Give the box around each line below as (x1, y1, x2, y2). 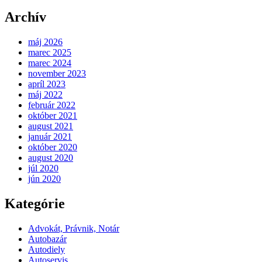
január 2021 (28, 132, 72, 142)
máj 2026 (28, 37, 63, 47)
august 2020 (28, 153, 73, 163)
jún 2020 (28, 174, 61, 184)
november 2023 (28, 68, 86, 79)
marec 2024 (28, 58, 71, 68)
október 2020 (28, 142, 77, 153)
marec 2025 (28, 47, 71, 58)
